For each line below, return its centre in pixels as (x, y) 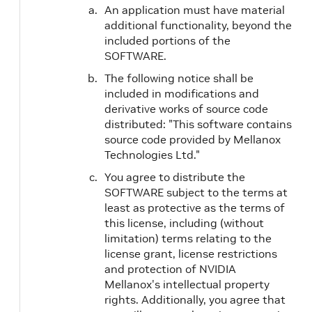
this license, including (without (184, 223)
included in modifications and (182, 93)
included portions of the (167, 40)
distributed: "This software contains (198, 124)
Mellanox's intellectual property (187, 284)
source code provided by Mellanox (193, 139)
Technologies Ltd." (152, 155)
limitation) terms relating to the (188, 238)
